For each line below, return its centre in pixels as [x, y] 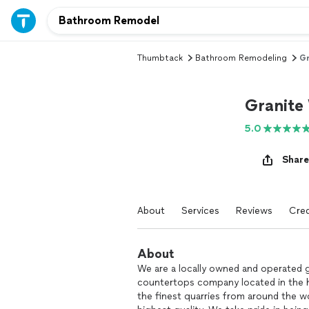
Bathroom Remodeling [241, 58]
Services [200, 211]
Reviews [254, 211]
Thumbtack [160, 58]
